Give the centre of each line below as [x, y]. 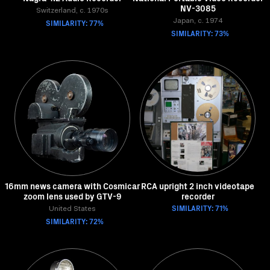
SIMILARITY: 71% [200, 208]
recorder [198, 196]
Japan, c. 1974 [198, 21]
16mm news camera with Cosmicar [72, 186]
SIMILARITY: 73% [200, 33]
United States [72, 209]
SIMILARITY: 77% [75, 23]
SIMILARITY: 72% [75, 221]
